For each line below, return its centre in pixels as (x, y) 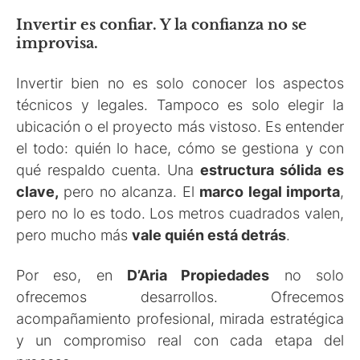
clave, (37, 191)
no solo (307, 276)
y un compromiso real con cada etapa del (180, 341)
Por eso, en (72, 276)
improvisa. (57, 44)
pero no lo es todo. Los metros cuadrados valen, (180, 213)
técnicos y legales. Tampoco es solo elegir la (180, 104)
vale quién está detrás (209, 235)
